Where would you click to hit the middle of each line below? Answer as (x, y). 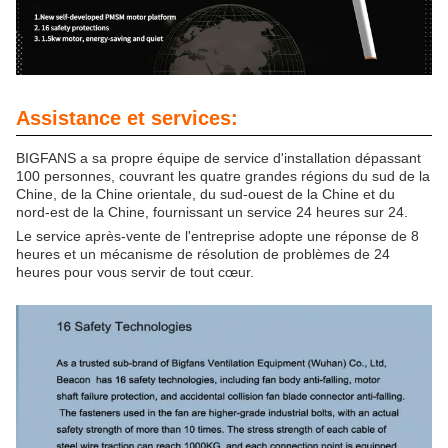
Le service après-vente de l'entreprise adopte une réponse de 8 (217, 235)
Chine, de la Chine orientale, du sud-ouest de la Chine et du (205, 193)
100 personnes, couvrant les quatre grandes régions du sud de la (223, 175)
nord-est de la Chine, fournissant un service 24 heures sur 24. (212, 211)
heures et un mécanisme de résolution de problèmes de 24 (203, 253)
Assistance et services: (127, 117)
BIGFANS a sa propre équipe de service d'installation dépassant (218, 157)
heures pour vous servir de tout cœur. (135, 271)
